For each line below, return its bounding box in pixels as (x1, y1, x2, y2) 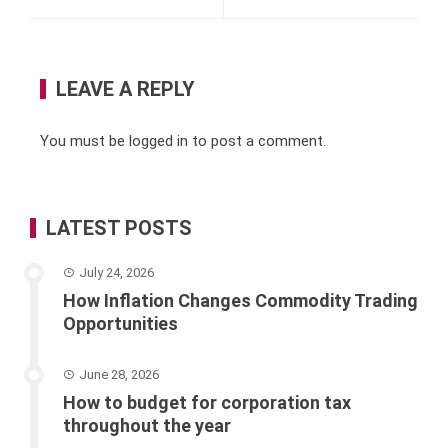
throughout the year (63, 414, 231, 436)
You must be (40, 131, 129, 150)
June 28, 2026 (79, 366, 159, 382)
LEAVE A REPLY (56, 76, 195, 101)
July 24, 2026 (79, 264, 154, 280)
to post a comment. (188, 131, 326, 150)
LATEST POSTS (46, 215, 192, 240)
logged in (129, 131, 188, 150)
